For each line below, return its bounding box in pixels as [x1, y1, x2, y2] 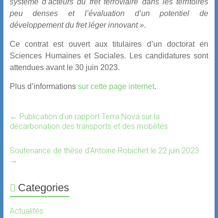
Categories [18, 182, 69, 194]
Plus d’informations [9, 82, 78, 91]
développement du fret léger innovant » [9, 21, 144, 29]
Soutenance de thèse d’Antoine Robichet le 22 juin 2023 [9, 146, 199, 155]
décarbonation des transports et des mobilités [9, 122, 168, 131]
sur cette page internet [77, 82, 154, 91]
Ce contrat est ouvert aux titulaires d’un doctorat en [9, 40, 209, 48]
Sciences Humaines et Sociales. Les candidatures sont [9, 52, 209, 60]
